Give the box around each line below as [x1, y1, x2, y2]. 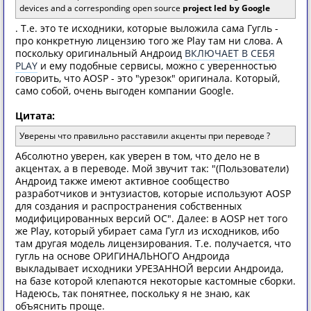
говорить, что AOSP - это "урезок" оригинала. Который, [15, 72, 280, 85]
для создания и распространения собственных [15, 199, 242, 212]
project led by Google [183, 2, 270, 14]
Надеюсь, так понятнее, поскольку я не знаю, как [15, 287, 250, 300]
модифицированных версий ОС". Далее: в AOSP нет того [15, 212, 287, 225]
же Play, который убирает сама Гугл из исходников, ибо [15, 224, 279, 237]
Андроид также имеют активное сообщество [15, 174, 229, 187]
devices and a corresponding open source [19, 2, 183, 14]
